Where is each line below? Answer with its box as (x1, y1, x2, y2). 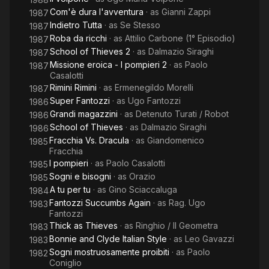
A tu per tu (50, 184, 91, 195)
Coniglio (49, 258, 82, 268)
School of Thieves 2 (50, 46, 130, 56)
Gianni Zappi (162, 7, 211, 17)
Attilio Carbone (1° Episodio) (125, 33, 235, 43)
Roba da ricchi (50, 33, 107, 43)
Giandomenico (147, 135, 204, 145)
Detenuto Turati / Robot (136, 109, 229, 119)
